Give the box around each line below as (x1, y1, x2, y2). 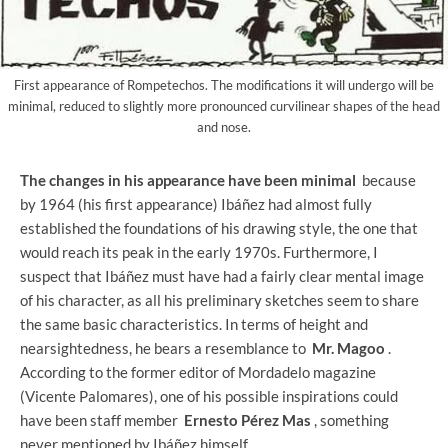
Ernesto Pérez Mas (184, 410, 311, 429)
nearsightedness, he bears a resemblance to (20, 338, 312, 357)
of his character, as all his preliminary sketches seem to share (20, 290, 419, 309)
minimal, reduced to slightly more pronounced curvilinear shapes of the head (8, 97, 440, 114)
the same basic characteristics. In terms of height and (20, 314, 368, 333)
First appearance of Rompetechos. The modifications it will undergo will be (14, 76, 434, 93)
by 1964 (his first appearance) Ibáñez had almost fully (20, 194, 372, 213)
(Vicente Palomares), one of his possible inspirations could (20, 386, 398, 405)
